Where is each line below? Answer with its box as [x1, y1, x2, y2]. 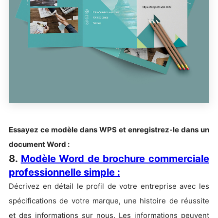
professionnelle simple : [9, 166, 120, 178]
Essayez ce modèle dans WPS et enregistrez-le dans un [9, 125, 209, 134]
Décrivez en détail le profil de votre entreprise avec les [9, 181, 209, 191]
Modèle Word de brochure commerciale [20, 152, 210, 164]
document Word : [9, 139, 70, 149]
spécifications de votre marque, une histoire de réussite [9, 196, 209, 205]
